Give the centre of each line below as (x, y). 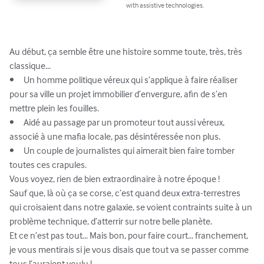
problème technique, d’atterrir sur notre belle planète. (112, 221)
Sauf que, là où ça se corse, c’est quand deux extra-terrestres (126, 193)
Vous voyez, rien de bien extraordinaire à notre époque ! (115, 179)
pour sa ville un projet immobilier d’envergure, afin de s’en (119, 94)
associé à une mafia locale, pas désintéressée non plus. (115, 136)
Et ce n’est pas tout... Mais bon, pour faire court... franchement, (130, 235)
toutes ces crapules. (48, 165)
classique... (30, 66)
